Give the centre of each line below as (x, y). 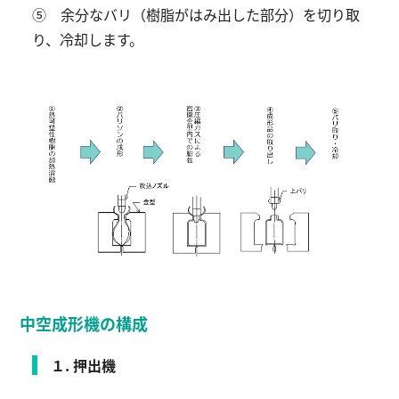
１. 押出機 (84, 365)
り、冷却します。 (88, 40)
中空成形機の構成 (84, 323)
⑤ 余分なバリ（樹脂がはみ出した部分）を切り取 (196, 15)
